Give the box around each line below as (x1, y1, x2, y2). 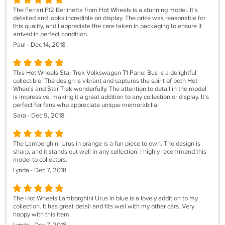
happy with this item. (13, 210, 71, 218)
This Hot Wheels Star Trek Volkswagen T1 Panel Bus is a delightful (13, 69, 196, 77)
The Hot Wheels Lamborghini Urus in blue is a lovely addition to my (13, 194, 198, 202)
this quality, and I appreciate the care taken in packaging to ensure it (13, 22, 202, 30)
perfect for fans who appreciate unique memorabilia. (13, 101, 159, 109)
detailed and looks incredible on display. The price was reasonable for (13, 14, 205, 22)
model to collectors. (13, 156, 67, 164)
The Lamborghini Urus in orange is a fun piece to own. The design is (13, 140, 200, 148)
